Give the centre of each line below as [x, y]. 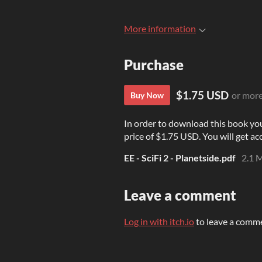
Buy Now [147, 95]
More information [160, 28]
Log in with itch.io [159, 222]
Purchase [154, 65]
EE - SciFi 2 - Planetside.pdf [180, 158]
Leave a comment [180, 195]
